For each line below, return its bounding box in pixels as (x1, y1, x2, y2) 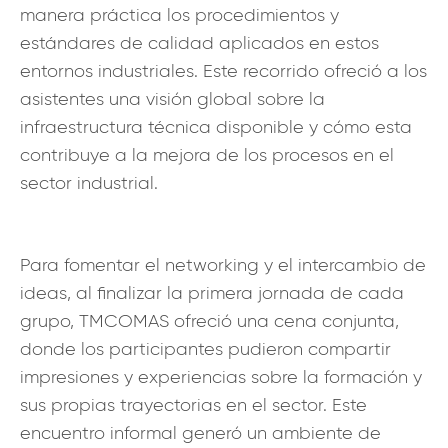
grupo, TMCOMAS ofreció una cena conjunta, (20, 309, 399, 332)
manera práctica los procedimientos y (20, 3, 339, 26)
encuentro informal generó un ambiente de (20, 421, 381, 444)
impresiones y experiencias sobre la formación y (20, 365, 422, 388)
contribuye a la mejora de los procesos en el (20, 143, 394, 166)
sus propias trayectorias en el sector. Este (20, 393, 367, 416)
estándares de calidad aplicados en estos (20, 31, 379, 54)
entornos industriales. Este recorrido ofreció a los (20, 59, 427, 82)
